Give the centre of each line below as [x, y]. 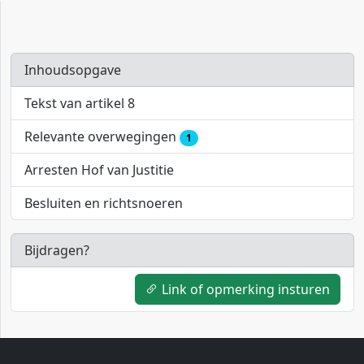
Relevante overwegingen [102, 136]
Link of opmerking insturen [244, 290]
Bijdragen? [57, 251]
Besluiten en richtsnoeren [104, 204]
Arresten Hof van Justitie [99, 170]
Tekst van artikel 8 [80, 103]
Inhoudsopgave [73, 70]
